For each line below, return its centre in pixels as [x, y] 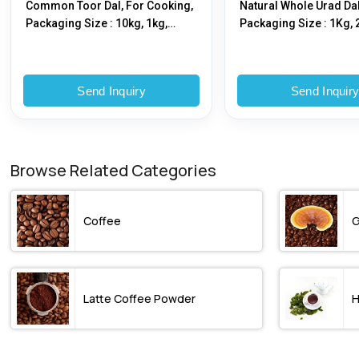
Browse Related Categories [114, 171]
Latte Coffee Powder [140, 298]
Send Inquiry [111, 91]
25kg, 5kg [51, 41]
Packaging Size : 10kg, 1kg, [97, 24]
